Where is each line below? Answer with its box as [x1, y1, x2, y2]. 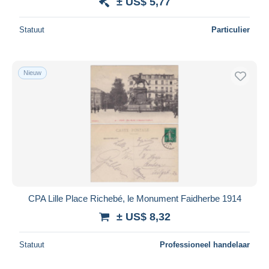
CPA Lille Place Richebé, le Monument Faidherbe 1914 [28, 193, 241, 204]
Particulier [211, 25, 250, 34]
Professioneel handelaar [160, 240, 250, 249]
